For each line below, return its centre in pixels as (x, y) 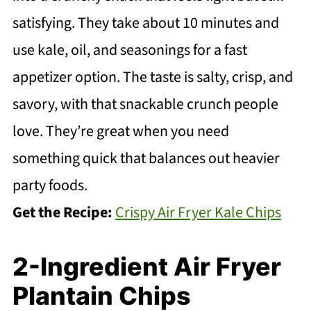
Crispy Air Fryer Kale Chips (198, 212)
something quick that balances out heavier (146, 158)
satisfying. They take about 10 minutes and (145, 23)
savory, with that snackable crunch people (145, 104)
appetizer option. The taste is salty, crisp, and (152, 77)
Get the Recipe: (64, 212)
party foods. (50, 185)
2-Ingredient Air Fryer (146, 266)
